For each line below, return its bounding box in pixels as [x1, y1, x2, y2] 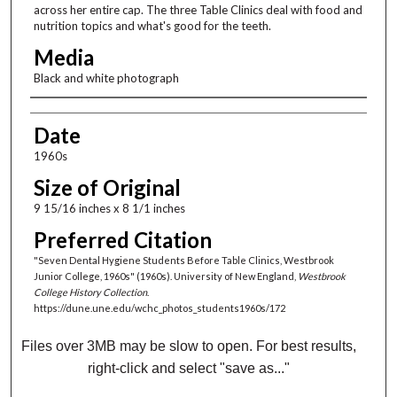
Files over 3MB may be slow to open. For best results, [21, 339, 357, 354]
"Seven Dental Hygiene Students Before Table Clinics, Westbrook [33, 254, 334, 267]
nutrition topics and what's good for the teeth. [33, 19, 271, 34]
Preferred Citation [33, 227, 212, 253]
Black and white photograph [33, 71, 179, 86]
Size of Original [33, 175, 181, 201]
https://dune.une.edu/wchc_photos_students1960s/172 [33, 302, 285, 315]
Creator [29, 102, 105, 128]
